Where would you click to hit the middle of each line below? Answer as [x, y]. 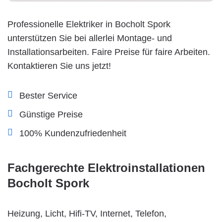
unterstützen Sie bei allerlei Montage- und [90, 38]
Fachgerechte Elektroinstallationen [106, 167]
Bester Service [48, 95]
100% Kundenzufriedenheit [73, 133]
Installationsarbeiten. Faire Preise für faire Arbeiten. [109, 52]
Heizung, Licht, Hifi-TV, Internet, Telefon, [87, 213]
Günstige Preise [51, 114]
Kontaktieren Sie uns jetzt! [59, 66]
